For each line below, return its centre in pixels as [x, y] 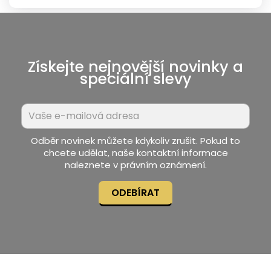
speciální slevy [135, 79]
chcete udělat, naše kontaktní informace [135, 152]
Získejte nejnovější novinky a [135, 67]
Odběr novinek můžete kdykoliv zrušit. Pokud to [135, 140]
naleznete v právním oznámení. [135, 165]
